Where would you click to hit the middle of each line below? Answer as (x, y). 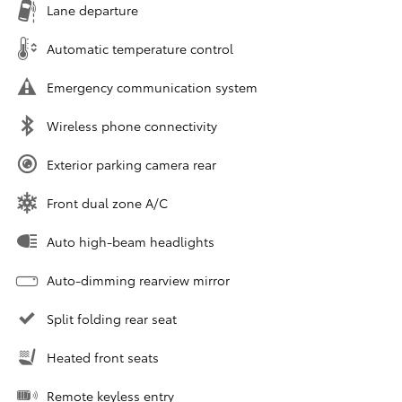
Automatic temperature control (140, 49)
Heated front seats (103, 358)
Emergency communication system (152, 87)
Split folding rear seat (112, 319)
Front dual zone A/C (107, 203)
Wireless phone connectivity (132, 126)
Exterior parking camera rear (131, 165)
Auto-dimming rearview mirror (138, 280)
